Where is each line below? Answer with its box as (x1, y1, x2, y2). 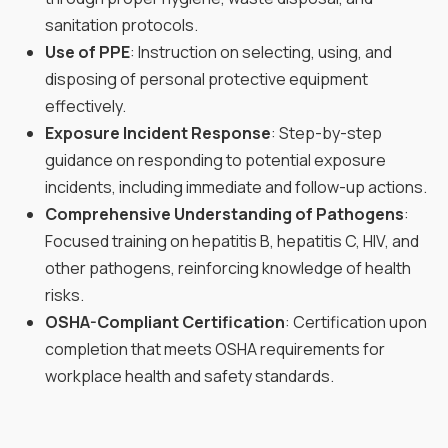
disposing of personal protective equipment (45, 67, 368, 90)
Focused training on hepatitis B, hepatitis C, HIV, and (45, 229, 419, 252)
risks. (45, 283, 84, 306)
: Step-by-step (271, 121, 382, 144)
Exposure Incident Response (45, 121, 271, 144)
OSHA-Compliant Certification (45, 310, 285, 333)
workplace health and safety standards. (45, 364, 334, 387)
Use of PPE (45, 40, 130, 63)
